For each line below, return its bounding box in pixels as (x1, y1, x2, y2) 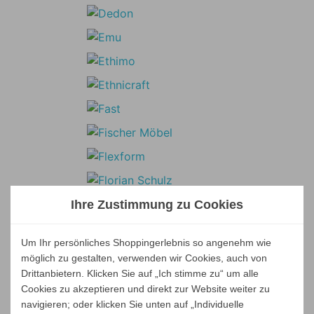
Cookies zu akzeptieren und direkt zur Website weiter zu (21, 283, 270, 294)
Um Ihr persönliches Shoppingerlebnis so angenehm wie (21, 237, 271, 248)
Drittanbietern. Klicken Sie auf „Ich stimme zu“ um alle (21, 268, 259, 279)
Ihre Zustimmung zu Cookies (71, 198, 243, 212)
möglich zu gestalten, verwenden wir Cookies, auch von (21, 252, 267, 264)
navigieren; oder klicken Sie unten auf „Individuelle (21, 299, 244, 310)
